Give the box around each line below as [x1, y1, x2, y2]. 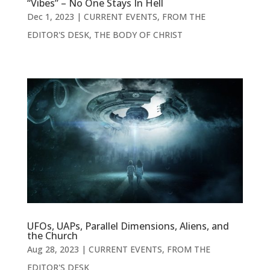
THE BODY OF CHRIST [93, 28, 183, 40]
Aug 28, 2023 [27, 243, 79, 256]
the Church [27, 229, 78, 243]
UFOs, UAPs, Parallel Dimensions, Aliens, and [27, 219, 229, 233]
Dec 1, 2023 [27, 10, 74, 22]
